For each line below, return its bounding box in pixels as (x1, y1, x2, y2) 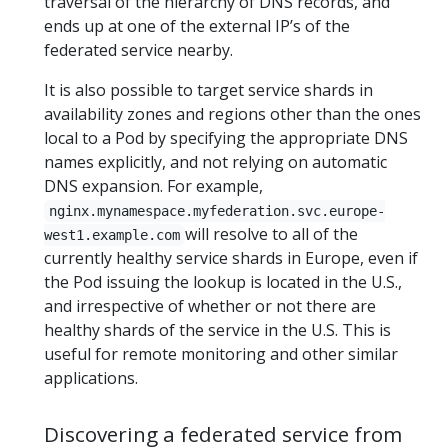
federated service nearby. (44, 39, 233, 61)
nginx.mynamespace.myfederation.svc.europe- (49, 203, 386, 219)
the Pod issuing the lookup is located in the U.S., (44, 271, 402, 293)
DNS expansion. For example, (44, 175, 263, 197)
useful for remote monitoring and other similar (44, 343, 398, 365)
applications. (44, 367, 138, 389)
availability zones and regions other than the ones (44, 103, 421, 125)
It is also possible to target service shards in (44, 79, 373, 101)
